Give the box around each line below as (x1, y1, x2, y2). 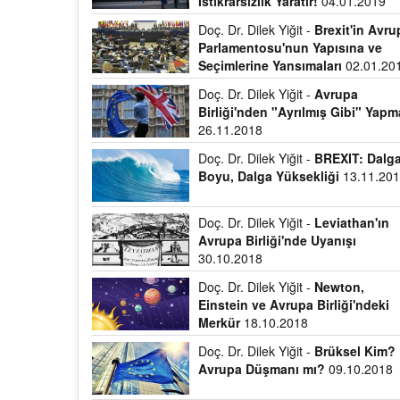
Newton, (314, 278, 365, 296)
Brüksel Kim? (314, 342, 396, 360)
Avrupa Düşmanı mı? (198, 360, 326, 378)
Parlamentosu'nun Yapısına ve (198, 38, 383, 56)
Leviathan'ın (314, 213, 390, 231)
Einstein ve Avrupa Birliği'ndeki (198, 296, 390, 313)
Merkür (198, 313, 241, 331)
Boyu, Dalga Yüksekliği (198, 167, 340, 185)
